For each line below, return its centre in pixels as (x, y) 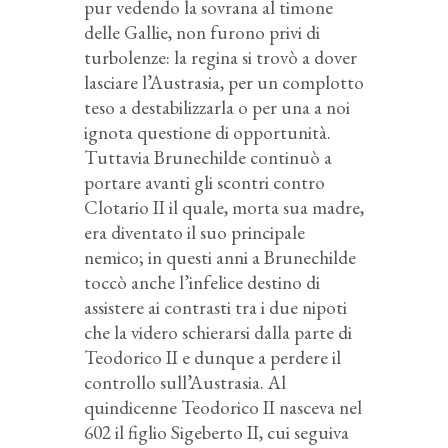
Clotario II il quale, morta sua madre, (224, 207)
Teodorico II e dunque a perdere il (212, 357)
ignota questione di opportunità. (207, 132)
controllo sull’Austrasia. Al (185, 382)
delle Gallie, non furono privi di (202, 32)
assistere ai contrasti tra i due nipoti (215, 307)
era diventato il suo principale (194, 232)
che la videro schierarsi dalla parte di (218, 332)
